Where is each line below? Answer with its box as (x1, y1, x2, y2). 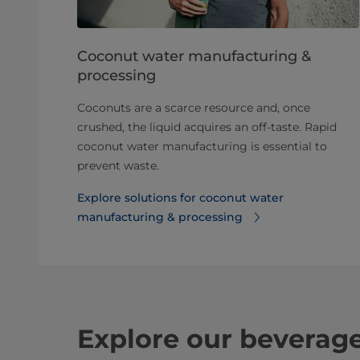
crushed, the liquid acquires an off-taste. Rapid (77, 119, 337, 134)
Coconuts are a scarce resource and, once (77, 100, 310, 115)
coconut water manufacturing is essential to (77, 138, 327, 153)
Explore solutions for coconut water (77, 190, 284, 205)
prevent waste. (77, 157, 159, 173)
